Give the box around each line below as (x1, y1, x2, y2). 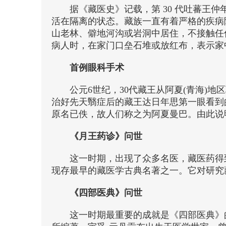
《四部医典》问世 (70, 188, 142, 198)
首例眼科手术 (70, 63, 124, 73)
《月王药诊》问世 (70, 131, 142, 141)
